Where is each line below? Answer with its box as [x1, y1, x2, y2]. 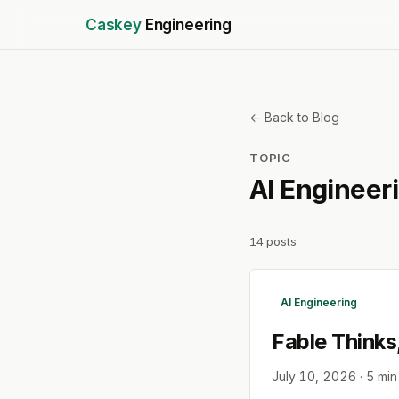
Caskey [85, 15, 142, 34]
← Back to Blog [249, 110, 339, 125]
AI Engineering [280, 296, 357, 310]
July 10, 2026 [272, 369, 356, 385]
